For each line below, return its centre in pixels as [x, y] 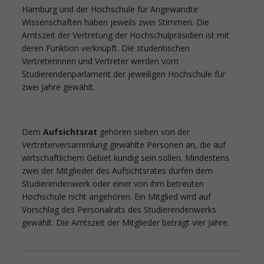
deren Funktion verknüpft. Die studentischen [106, 48]
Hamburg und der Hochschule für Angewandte [110, 9]
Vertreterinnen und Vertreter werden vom [100, 61]
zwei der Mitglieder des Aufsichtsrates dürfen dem [118, 171]
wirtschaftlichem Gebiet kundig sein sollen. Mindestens [126, 158]
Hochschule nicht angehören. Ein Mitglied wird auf [117, 197]
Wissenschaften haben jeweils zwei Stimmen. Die [116, 22]
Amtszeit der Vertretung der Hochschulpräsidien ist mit [126, 35]
